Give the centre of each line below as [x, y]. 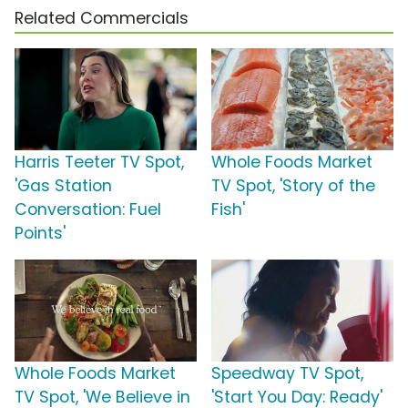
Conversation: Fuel [88, 210]
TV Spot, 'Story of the [293, 186]
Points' [40, 234]
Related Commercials [102, 19]
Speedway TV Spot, [287, 374]
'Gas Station [63, 186]
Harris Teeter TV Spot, [99, 163]
